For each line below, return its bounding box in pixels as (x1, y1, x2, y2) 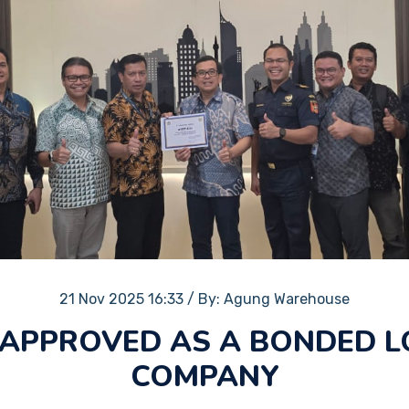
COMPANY (130, 357, 279, 396)
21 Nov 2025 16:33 (59, 290, 184, 308)
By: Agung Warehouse (198, 290, 350, 308)
